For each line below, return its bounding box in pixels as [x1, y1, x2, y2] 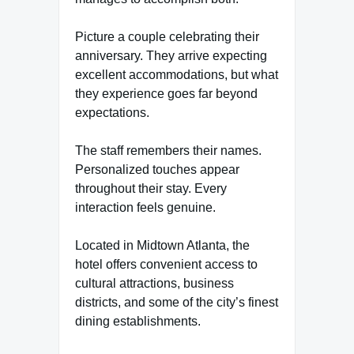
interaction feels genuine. [75, 200, 216, 214]
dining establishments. [75, 314, 201, 328]
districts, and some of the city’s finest [75, 295, 278, 309]
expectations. [75, 105, 149, 119]
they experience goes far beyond [75, 86, 258, 100]
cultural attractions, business [75, 276, 234, 290]
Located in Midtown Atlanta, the [75, 238, 250, 252]
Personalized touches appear [75, 162, 239, 176]
